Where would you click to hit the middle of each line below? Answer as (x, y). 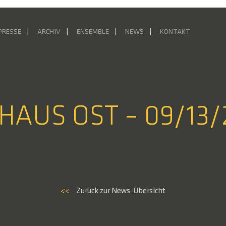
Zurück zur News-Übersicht (121, 191)
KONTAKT (175, 32)
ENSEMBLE (93, 32)
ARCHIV (49, 32)
